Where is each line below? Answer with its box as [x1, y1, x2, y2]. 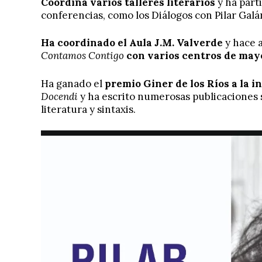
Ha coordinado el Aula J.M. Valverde [41, 36, 225, 50]
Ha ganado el [41, 77, 102, 90]
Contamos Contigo [41, 49, 124, 63]
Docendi [41, 89, 78, 103]
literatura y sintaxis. [41, 102, 136, 116]
